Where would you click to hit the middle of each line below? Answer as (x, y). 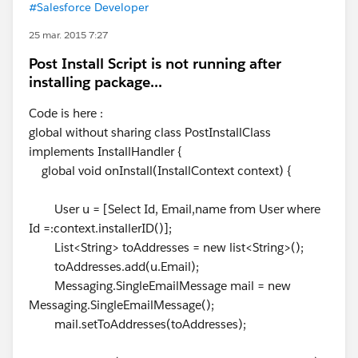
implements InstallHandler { (105, 151)
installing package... (95, 82)
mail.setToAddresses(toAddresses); (137, 324)
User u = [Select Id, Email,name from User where (175, 209)
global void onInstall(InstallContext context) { (167, 171)
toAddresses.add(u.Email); (127, 267)
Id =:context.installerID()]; (105, 228)
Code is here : (66, 113)
